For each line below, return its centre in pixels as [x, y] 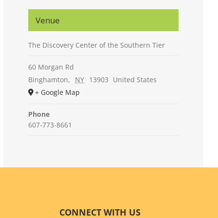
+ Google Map [58, 92]
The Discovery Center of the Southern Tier [97, 45]
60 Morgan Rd [51, 67]
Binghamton [48, 79]
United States [135, 79]
